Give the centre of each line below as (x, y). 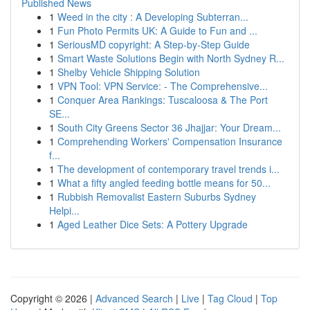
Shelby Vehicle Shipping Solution (129, 72)
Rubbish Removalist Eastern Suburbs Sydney (157, 197)
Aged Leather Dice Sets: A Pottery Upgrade (153, 224)
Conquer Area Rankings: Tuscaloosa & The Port (163, 100)
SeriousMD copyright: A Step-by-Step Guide (154, 44)
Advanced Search (134, 298)
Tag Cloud (230, 298)
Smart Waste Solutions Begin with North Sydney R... (171, 58)
